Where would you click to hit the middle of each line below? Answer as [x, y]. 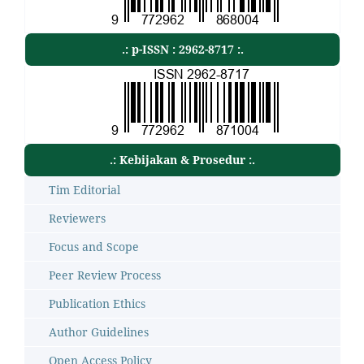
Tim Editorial [84, 189]
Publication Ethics [97, 303]
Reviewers [77, 218]
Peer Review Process [105, 275]
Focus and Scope [94, 246]
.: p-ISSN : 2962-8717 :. [182, 49]
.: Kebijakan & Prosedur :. [182, 159]
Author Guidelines [99, 331]
